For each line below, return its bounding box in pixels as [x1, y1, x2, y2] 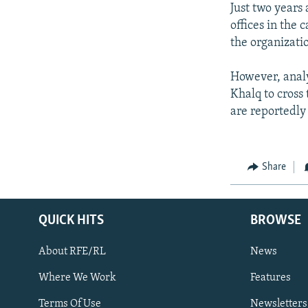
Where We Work [38, 272, 116, 283]
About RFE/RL [38, 245, 106, 257]
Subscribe [12, 292, 60, 306]
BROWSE [250, 213, 301, 228]
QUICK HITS [38, 213, 104, 228]
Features [250, 272, 291, 283]
